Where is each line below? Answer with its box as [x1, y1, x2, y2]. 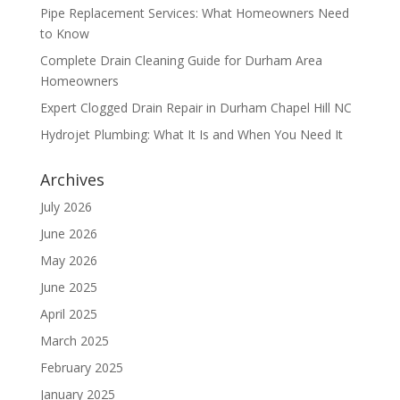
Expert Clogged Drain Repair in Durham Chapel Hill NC [39, 99, 352, 116]
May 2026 [39, 252, 97, 269]
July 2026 [39, 198, 92, 215]
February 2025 [39, 359, 123, 376]
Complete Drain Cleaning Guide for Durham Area [39, 52, 322, 69]
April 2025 [39, 305, 97, 322]
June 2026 [39, 225, 97, 242]
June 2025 [39, 279, 97, 296]
